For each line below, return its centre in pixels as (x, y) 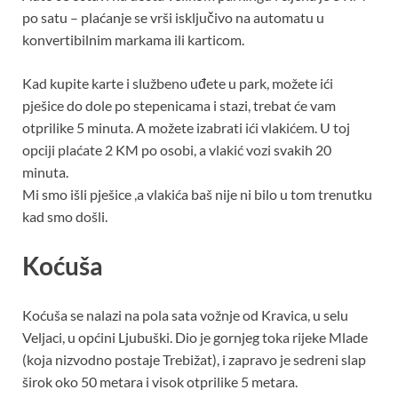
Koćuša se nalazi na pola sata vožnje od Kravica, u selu (185, 315)
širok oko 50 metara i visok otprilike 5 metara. (160, 382)
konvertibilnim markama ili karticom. (133, 39)
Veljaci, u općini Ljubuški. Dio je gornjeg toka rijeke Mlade (195, 338)
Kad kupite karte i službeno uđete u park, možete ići (178, 83)
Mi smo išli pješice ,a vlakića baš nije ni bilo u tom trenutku (197, 194)
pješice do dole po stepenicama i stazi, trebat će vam (179, 105)
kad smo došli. (65, 216)
